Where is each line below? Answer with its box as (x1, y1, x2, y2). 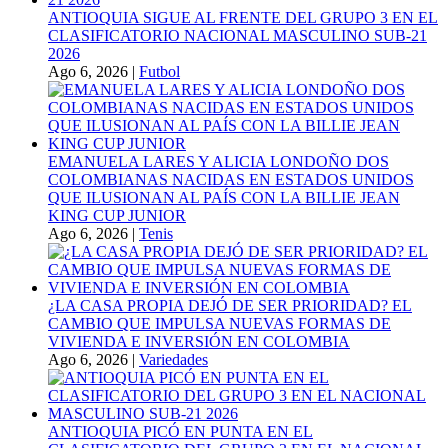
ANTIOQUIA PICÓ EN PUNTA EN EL (48, 422, 313, 440)
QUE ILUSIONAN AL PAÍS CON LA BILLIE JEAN (48, 188, 400, 206)
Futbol (139, 62, 180, 80)
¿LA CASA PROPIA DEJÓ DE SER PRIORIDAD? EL (48, 296, 412, 314)
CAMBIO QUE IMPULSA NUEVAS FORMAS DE (48, 314, 391, 332)
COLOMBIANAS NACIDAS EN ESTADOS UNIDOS (48, 170, 414, 188)
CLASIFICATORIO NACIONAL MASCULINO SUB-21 (48, 26, 427, 44)
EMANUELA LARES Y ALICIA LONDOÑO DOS (48, 152, 389, 170)
